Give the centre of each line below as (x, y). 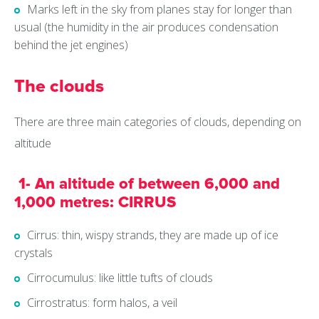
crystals (33, 253)
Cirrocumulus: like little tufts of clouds (120, 278)
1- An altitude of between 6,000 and (147, 184)
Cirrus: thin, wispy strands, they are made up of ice (153, 235)
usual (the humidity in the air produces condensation (146, 27)
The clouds (59, 87)
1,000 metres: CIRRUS (95, 203)
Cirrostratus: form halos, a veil (102, 303)
